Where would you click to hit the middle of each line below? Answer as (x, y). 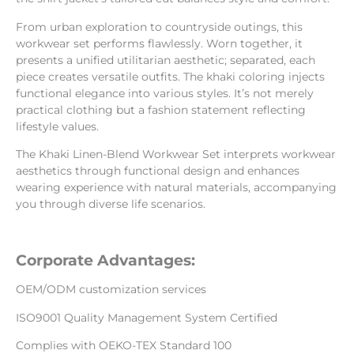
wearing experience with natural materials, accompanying (176, 188)
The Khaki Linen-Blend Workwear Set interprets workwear (176, 154)
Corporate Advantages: (105, 260)
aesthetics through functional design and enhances (158, 171)
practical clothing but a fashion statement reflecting (161, 109)
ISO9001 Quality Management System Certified (147, 317)
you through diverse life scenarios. (111, 204)
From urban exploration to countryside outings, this (159, 26)
